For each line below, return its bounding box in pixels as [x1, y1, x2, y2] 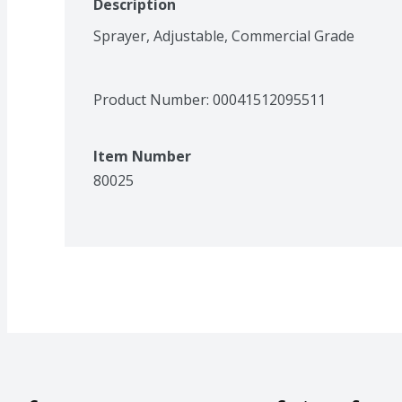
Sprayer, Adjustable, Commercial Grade [93, 25, 354, 46]
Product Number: [93, 89, 213, 109]
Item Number [93, 145, 191, 166]
